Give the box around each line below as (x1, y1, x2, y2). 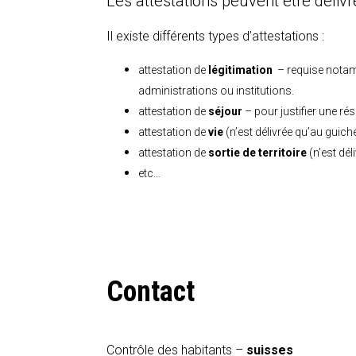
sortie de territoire (208, 146, 308, 160)
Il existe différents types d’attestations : (106, 29, 325, 44)
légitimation (208, 64, 273, 77)
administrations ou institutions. (138, 84, 295, 98)
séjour (208, 105, 243, 118)
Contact (106, 274, 195, 308)
